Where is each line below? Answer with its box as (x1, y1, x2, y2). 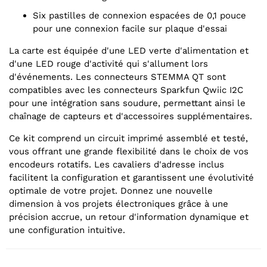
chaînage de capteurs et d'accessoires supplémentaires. (9, 111, 252, 122)
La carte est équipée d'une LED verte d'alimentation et (9, 45, 249, 57)
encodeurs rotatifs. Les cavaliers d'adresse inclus (9, 159, 224, 170)
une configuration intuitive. (9, 225, 125, 236)
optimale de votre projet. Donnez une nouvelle (9, 185, 213, 197)
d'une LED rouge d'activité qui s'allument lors (9, 58, 208, 70)
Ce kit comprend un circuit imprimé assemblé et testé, (9, 133, 248, 144)
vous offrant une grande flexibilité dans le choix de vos (9, 146, 249, 157)
